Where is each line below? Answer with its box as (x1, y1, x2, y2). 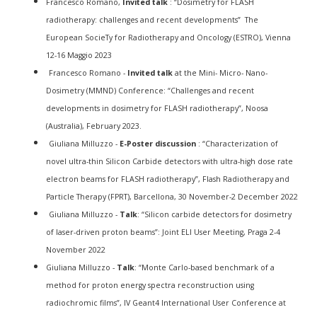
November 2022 (46, 244, 105, 255)
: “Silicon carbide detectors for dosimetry (137, 209, 292, 219)
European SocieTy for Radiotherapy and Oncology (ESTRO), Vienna (46, 32, 291, 42)
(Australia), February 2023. (46, 120, 142, 131)
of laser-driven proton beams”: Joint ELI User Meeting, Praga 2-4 (46, 226, 280, 237)
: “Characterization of (196, 138, 278, 149)
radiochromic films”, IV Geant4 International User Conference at (46, 297, 286, 308)
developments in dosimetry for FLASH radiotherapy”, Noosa (46, 103, 268, 113)
